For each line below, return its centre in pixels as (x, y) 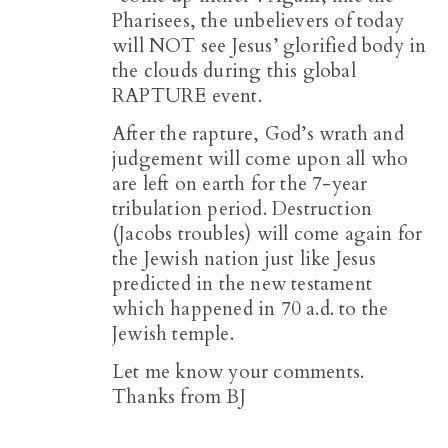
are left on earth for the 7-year (240, 184)
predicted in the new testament (242, 284)
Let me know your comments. (238, 372)
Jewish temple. (173, 334)
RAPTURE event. (187, 96)
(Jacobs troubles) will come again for (267, 234)
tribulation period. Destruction (242, 209)
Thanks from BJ (179, 397)
